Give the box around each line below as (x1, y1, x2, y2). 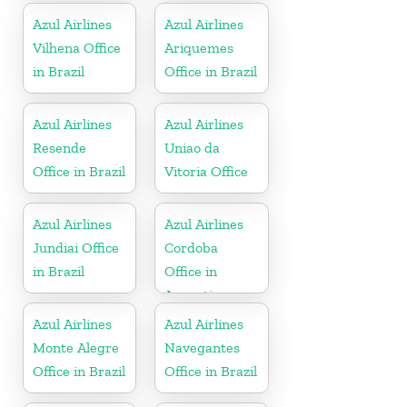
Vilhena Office (33, 38, 121, 56)
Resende (33, 138, 86, 156)
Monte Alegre (33, 338, 119, 356)
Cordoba (164, 238, 219, 256)
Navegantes (164, 338, 241, 356)
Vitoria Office (164, 162, 249, 180)
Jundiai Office (33, 238, 119, 256)
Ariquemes (164, 38, 234, 56)
